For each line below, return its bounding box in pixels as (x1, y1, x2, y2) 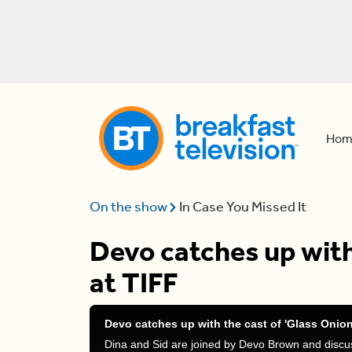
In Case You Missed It (179, 198, 307, 215)
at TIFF (90, 266, 178, 299)
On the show (90, 198, 170, 215)
